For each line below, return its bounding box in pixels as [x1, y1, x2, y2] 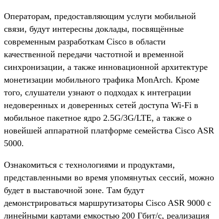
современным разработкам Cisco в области [4, 36, 166, 46]
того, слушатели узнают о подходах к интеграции [4, 87, 191, 97]
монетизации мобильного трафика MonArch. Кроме [4, 74, 199, 85]
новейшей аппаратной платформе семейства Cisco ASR [4, 125, 214, 135]
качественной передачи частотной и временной [4, 49, 184, 59]
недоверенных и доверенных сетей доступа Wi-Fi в [4, 100, 198, 110]
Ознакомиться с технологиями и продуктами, [4, 159, 175, 170]
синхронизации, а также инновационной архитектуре [4, 62, 208, 72]
